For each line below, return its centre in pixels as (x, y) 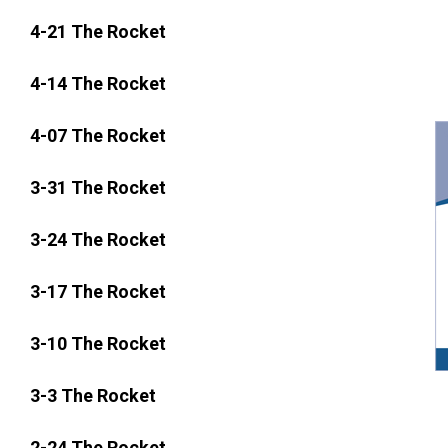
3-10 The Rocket (98, 344)
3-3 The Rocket (93, 396)
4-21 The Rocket (98, 32)
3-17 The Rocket (98, 292)
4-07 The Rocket (98, 136)
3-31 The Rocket (98, 188)
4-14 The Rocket (98, 84)
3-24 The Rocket (98, 240)
